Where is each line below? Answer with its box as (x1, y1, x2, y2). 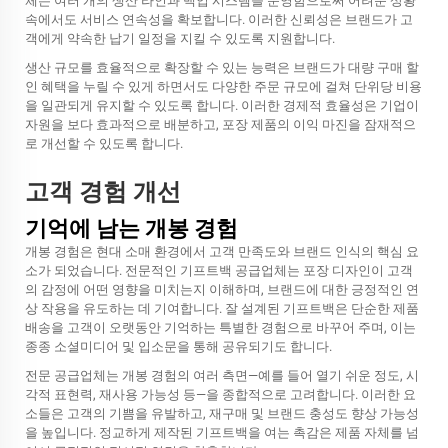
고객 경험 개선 (25, 178, 181, 206)
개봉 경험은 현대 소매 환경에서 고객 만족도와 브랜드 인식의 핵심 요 (25, 244, 419, 259)
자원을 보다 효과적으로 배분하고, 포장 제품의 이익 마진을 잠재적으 (25, 117, 416, 132)
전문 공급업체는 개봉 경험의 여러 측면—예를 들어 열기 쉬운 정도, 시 (25, 368, 419, 383)
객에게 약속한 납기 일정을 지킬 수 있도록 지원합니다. (25, 31, 335, 46)
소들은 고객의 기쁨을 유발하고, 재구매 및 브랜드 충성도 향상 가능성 (25, 406, 419, 421)
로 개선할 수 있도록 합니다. (25, 136, 183, 151)
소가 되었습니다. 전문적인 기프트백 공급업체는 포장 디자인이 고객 (25, 263, 413, 278)
